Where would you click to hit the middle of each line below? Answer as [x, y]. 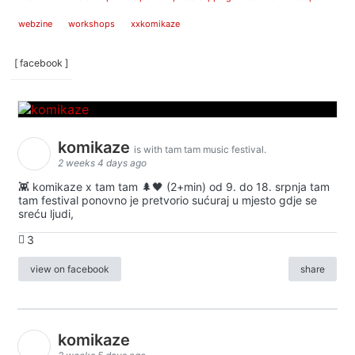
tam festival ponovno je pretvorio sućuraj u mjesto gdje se [168, 200]
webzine [35, 24]
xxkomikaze [155, 24]
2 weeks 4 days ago [102, 163]
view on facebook [70, 269]
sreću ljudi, [46, 214]
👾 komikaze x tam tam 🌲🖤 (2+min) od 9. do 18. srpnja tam [174, 187]
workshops [92, 24]
